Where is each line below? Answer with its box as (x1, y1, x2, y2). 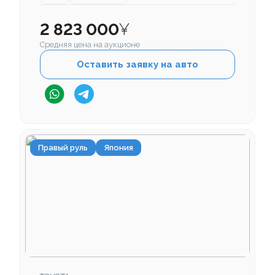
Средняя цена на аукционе (40, 40, 140, 50)
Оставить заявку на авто (77, 59, 198, 71)
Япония (104, 143, 133, 153)
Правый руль (38, 143, 88, 153)
